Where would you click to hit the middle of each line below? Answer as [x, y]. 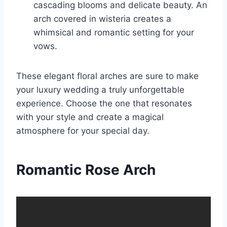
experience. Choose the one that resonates [104, 104]
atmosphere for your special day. [83, 131]
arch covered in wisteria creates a [102, 19]
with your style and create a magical [90, 117]
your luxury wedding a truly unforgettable [100, 90]
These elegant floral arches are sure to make [107, 76]
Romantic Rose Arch [86, 170]
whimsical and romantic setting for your [114, 33]
